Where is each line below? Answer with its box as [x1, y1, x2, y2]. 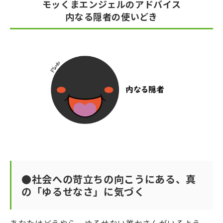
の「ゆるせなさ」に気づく [21, 184, 145, 199]
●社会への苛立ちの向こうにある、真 [21, 172, 196, 187]
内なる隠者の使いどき [65, 10, 158, 23]
